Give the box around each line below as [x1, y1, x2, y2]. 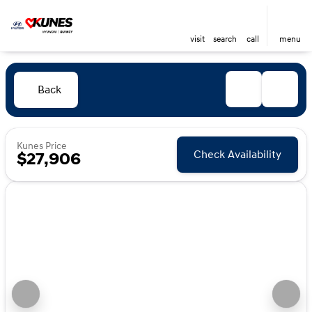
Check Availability [194, 148, 281, 162]
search [213, 34, 237, 45]
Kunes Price [17, 140, 67, 152]
